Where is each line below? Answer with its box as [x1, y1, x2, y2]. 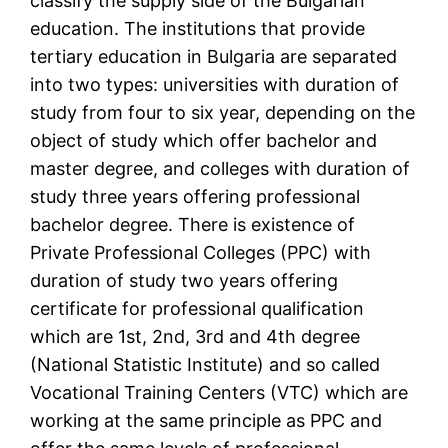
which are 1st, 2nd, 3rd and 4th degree [30, 326, 361, 348]
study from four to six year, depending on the [30, 102, 416, 124]
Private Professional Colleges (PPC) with [30, 242, 372, 264]
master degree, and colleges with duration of [30, 158, 411, 180]
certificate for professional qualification [30, 298, 365, 320]
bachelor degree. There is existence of [30, 214, 356, 236]
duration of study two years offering [30, 270, 339, 292]
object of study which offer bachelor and [30, 130, 378, 152]
